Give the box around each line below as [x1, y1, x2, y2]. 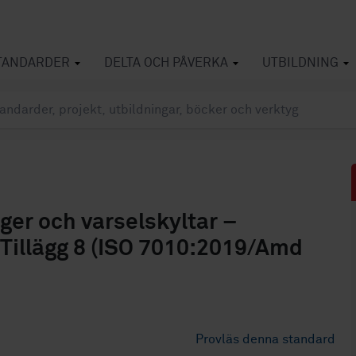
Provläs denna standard [195, 333, 336, 346]
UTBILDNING [262, 56, 339, 69]
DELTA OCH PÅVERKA [104, 56, 228, 69]
